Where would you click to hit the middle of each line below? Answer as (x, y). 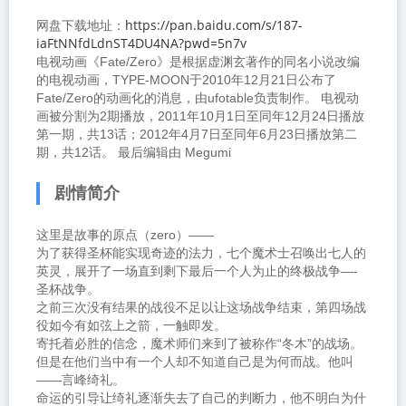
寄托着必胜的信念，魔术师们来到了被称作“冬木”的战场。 (199, 343)
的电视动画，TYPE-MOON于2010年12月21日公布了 (186, 80)
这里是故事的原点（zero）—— (125, 235)
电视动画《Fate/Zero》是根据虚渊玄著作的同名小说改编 (198, 62)
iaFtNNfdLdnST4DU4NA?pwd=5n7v (141, 43)
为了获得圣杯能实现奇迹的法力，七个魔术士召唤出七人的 (201, 253)
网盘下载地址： (81, 25)
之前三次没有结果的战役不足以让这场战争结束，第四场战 (201, 307)
